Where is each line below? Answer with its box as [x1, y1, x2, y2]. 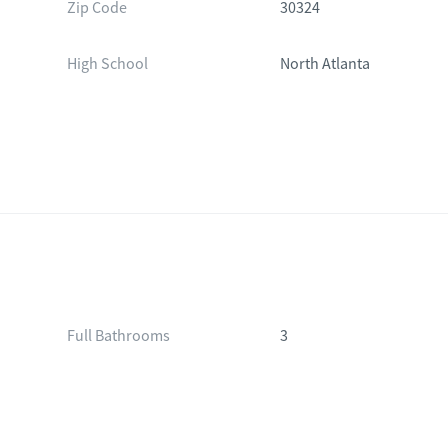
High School [66, 54, 148, 74]
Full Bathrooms [66, 326, 170, 346]
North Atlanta [280, 54, 371, 74]
